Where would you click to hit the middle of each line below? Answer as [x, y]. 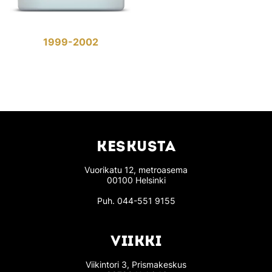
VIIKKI [136, 243]
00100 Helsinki [136, 180]
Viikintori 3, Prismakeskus [136, 265]
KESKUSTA [136, 148]
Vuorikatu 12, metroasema [136, 170]
